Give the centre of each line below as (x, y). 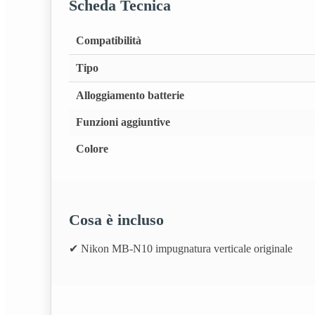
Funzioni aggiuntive (123, 122)
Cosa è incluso (116, 219)
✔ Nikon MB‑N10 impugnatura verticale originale (181, 249)
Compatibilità (109, 41)
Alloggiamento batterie (130, 96)
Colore (92, 149)
